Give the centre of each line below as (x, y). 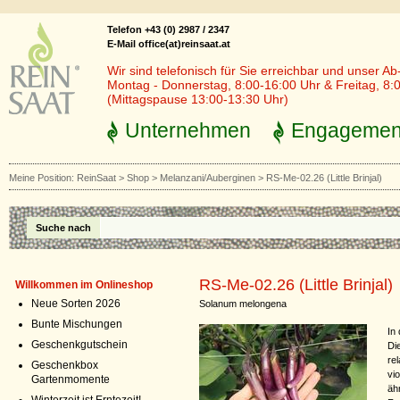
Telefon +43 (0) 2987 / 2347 (168, 29)
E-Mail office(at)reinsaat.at (169, 44)
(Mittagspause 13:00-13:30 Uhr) (198, 99)
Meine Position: (43, 178)
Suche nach (63, 228)
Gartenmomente (71, 379)
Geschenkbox (65, 365)
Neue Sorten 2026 (76, 304)
